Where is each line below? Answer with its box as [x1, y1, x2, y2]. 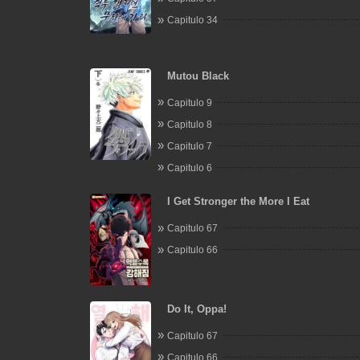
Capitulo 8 [166, 118, 212, 130]
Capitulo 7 [166, 140, 212, 152]
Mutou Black [166, 69, 229, 82]
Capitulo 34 [166, 14, 218, 26]
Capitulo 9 [166, 96, 212, 108]
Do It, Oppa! [166, 302, 227, 315]
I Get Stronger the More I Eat [166, 195, 309, 207]
